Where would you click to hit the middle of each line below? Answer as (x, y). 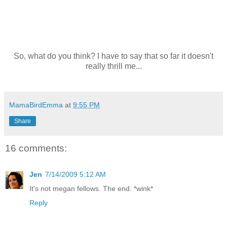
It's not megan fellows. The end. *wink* (91, 189)
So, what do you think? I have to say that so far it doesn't (113, 56)
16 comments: (36, 148)
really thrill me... (113, 66)
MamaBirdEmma (36, 105)
